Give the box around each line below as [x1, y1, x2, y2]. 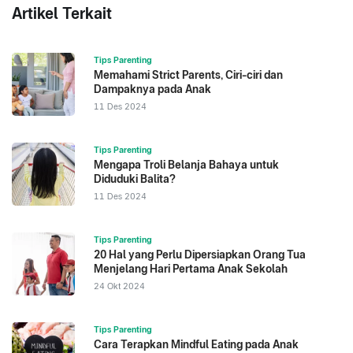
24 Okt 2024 [94, 281, 145, 292]
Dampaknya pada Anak [94, 83, 211, 96]
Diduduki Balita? [94, 173, 176, 186]
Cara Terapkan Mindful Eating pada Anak [94, 338, 299, 351]
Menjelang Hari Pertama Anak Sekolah [94, 262, 288, 276]
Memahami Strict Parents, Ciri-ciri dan [94, 69, 283, 82]
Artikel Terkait [12, 4, 112, 24]
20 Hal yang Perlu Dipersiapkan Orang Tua [94, 248, 306, 262]
